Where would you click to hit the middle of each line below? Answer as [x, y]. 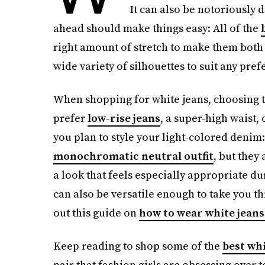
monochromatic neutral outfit [133, 156]
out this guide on [96, 213]
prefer [70, 118]
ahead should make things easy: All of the [157, 28]
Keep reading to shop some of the [138, 246]
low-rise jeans [124, 118]
